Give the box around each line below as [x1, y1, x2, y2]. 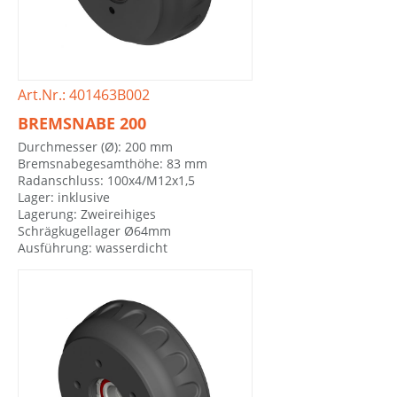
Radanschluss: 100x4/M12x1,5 [18, 171, 195, 189]
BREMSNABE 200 [18, 113, 146, 135]
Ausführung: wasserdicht [18, 238, 167, 256]
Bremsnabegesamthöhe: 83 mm [18, 154, 207, 172]
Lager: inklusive [18, 188, 110, 206]
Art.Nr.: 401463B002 [18, 84, 150, 105]
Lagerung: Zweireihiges [18, 205, 156, 222]
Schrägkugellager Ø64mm [18, 222, 171, 239]
